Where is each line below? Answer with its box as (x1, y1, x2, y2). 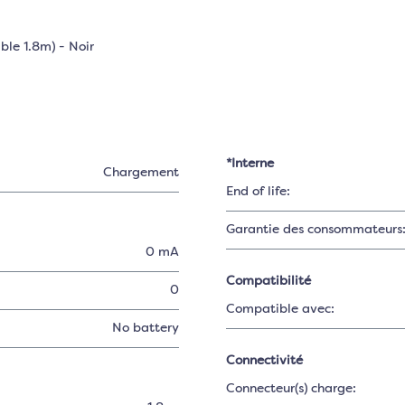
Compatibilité (226, 275, 312, 287)
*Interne (226, 157, 275, 170)
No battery (111, 322, 179, 334)
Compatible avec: (226, 303, 335, 316)
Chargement (102, 166, 179, 179)
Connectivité (226, 354, 304, 367)
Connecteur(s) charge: (226, 382, 357, 395)
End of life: (226, 185, 291, 198)
